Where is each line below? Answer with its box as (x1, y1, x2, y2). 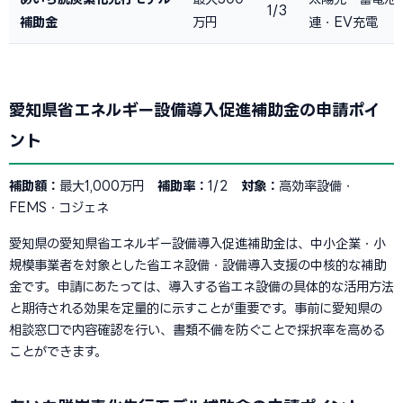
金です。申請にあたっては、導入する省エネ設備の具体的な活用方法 (9, 280, 394, 293)
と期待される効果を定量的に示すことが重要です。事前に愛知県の (9, 301, 382, 315)
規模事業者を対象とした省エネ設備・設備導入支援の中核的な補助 (9, 258, 386, 272)
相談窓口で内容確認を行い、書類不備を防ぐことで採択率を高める (9, 323, 385, 336)
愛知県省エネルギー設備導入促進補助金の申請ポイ (9, 101, 380, 119)
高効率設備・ (279, 179, 354, 193)
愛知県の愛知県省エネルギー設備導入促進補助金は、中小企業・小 (9, 237, 386, 250)
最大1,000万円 (59, 179, 157, 193)
